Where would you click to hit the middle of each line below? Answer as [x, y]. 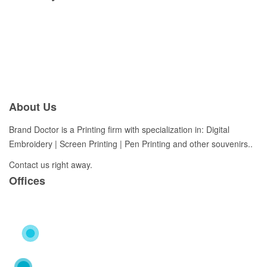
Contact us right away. [51, 164]
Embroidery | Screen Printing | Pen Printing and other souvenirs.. [131, 143]
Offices [27, 181]
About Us [33, 107]
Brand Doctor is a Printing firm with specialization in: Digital [119, 129]
